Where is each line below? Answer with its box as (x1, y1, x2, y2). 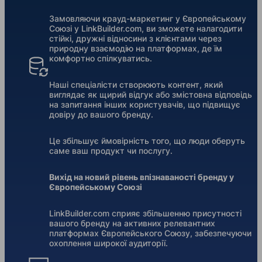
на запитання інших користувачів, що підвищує (49, 99, 240, 110)
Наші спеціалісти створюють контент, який (49, 80, 223, 90)
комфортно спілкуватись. (49, 53, 152, 64)
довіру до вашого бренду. (49, 109, 153, 120)
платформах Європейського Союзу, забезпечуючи (49, 228, 251, 239)
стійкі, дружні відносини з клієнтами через (49, 33, 222, 44)
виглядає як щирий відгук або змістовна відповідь (49, 89, 252, 100)
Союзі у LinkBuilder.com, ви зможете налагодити (49, 23, 242, 34)
